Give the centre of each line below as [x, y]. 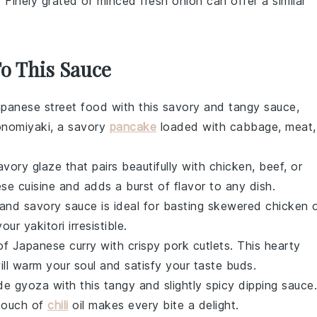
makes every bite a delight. [162, 305]
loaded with [193, 127]
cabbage [254, 127]
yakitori [44, 226]
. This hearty [265, 246]
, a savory [80, 127]
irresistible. [96, 226]
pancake [133, 127]
